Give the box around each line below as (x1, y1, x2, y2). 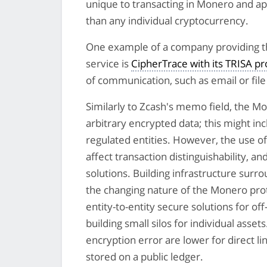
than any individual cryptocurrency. (86, 13, 249, 27)
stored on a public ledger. (86, 249, 203, 263)
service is (86, 56, 131, 70)
